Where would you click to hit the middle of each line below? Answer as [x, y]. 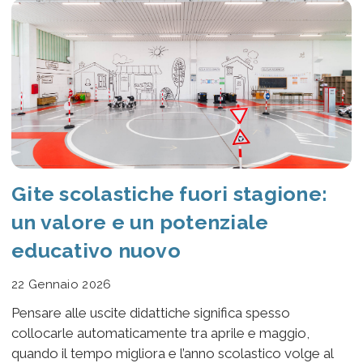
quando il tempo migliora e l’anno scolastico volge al [173, 353]
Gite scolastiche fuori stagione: [169, 193]
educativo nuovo [96, 250]
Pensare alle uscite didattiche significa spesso [151, 312]
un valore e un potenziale [140, 222]
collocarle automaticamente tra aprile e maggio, [160, 333]
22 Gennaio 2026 [62, 284]
